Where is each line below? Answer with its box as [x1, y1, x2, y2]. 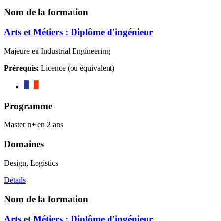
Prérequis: [4, 64, 39, 73]
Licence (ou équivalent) [39, 64, 114, 73]
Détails [4, 175, 26, 184]
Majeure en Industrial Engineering [4, 47, 110, 56]
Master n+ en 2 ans [4, 120, 63, 129]
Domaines [4, 139, 44, 149]
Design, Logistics [4, 158, 58, 167]
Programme [4, 100, 52, 111]
